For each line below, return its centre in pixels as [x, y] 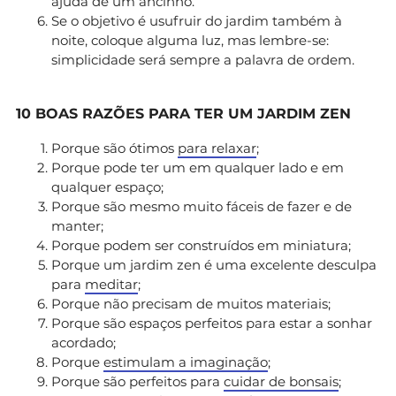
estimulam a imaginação [186, 362]
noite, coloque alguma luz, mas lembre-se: [190, 40]
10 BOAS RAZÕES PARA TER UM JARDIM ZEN [183, 113]
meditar [111, 284]
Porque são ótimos [114, 148]
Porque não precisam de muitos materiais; [191, 303]
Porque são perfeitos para [137, 381]
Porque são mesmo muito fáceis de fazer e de [202, 206]
